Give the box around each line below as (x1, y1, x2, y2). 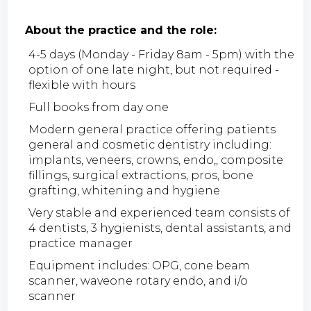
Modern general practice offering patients (28, 122, 276, 136)
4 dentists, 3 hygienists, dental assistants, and (28, 221, 292, 235)
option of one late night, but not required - (28, 62, 280, 76)
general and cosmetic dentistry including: (28, 137, 272, 151)
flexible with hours (28, 78, 136, 92)
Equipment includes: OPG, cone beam (28, 258, 251, 272)
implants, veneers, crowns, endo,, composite (28, 153, 284, 167)
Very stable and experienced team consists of (28, 205, 291, 219)
